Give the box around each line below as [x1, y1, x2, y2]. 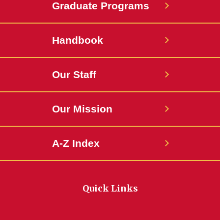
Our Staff [52, 69, 96, 81]
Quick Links [82, 183, 138, 194]
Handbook [52, 34, 103, 46]
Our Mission [52, 103, 112, 115]
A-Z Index [52, 137, 100, 149]
